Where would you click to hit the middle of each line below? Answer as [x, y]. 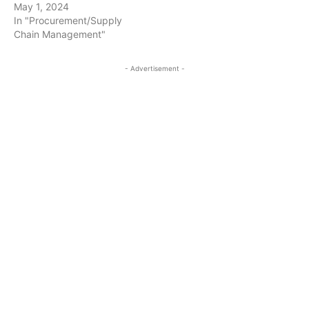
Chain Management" [60, 34]
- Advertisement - [154, 69]
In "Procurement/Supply [68, 21]
